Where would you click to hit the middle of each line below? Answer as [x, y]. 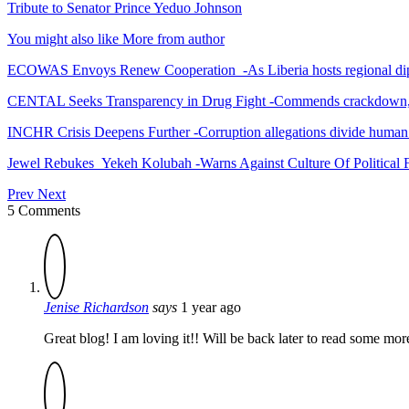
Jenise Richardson [96, 307]
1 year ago [211, 307]
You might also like [63, 38]
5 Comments [44, 210]
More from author [173, 38]
